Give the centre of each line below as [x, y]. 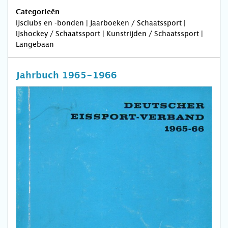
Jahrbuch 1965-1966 [66, 76]
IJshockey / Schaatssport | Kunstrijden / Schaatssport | [109, 34]
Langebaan [35, 45]
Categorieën [38, 12]
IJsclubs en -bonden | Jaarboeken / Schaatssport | [101, 23]
